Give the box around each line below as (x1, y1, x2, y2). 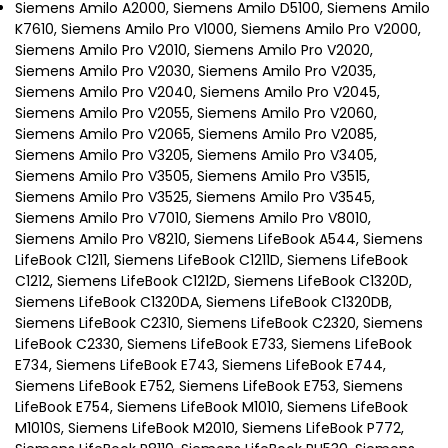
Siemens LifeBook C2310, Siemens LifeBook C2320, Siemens (15, 313, 423, 334)
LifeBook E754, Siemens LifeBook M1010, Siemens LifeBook (15, 397, 408, 418)
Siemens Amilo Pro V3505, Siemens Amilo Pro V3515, (15, 166, 370, 187)
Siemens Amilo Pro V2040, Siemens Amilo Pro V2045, (15, 82, 380, 103)
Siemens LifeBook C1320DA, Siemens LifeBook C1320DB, (15, 292, 392, 313)
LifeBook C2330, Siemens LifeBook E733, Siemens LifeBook (15, 334, 412, 355)
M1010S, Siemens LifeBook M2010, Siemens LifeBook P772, (15, 418, 404, 439)
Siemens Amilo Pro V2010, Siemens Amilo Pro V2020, (15, 40, 373, 61)
